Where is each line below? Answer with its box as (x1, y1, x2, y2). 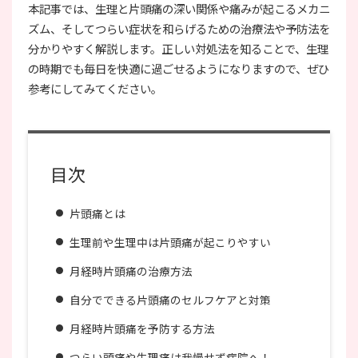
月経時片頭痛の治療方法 (70, 263, 193, 280)
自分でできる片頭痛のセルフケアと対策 (70, 292, 271, 308)
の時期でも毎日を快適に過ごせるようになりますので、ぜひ (28, 60, 329, 78)
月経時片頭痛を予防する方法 (70, 320, 215, 337)
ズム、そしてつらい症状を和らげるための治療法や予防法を (28, 20, 330, 38)
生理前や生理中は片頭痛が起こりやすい (70, 234, 271, 251)
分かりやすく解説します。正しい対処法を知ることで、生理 (28, 40, 328, 58)
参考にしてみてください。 (28, 80, 162, 97)
